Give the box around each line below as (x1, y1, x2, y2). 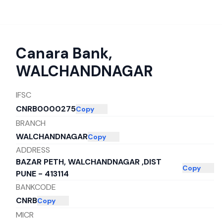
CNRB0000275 (16, 104, 76, 114)
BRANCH (16, 117, 46, 128)
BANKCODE (16, 181, 56, 192)
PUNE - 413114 (16, 168, 69, 179)
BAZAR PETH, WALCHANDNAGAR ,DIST (16, 157, 162, 167)
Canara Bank (16, 44, 109, 63)
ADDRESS (16, 145, 50, 155)
